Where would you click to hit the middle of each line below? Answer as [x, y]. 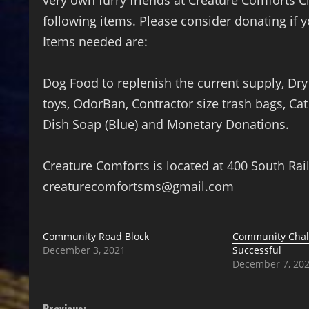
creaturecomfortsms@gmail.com [138, 187]
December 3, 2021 [84, 250]
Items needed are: [95, 42]
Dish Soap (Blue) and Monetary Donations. [166, 124]
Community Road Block [96, 237]
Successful [257, 250]
